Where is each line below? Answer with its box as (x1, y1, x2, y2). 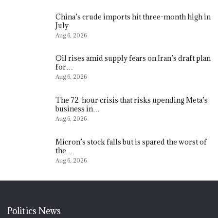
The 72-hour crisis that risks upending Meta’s (55, 95, 208, 105)
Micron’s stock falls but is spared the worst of (55, 137, 207, 146)
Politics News (7, 205, 61, 217)
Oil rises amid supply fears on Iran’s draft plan (55, 54, 211, 63)
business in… (55, 104, 100, 114)
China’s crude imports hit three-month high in (55, 12, 211, 21)
